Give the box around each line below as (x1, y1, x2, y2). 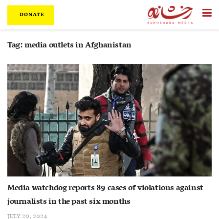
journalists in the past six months (7, 195, 131, 209)
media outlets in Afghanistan (24, 39, 131, 52)
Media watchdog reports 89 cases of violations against (7, 181, 203, 195)
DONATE (18, 10, 44, 20)
